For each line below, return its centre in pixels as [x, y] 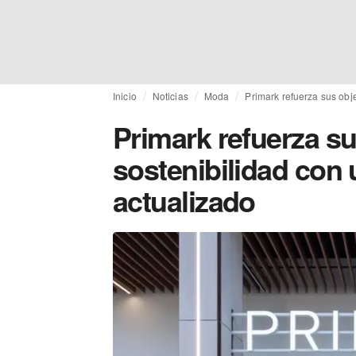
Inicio [125, 96]
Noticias [170, 96]
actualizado [184, 200]
